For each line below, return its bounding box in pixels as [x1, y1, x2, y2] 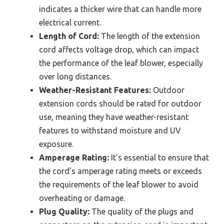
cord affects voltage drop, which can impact [39, 45, 199, 54]
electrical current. [39, 18, 101, 27]
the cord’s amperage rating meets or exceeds [39, 166, 202, 176]
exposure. [39, 139, 73, 149]
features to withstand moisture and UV [39, 126, 181, 135]
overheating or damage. [39, 193, 125, 203]
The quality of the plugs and [89, 207, 193, 216]
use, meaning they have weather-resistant [39, 112, 188, 122]
